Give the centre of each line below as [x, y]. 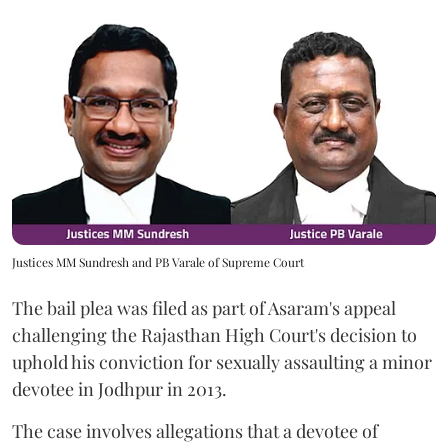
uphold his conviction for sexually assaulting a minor [222, 361]
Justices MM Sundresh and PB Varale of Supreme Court [158, 261]
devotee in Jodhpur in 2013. [119, 388]
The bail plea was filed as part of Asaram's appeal [204, 307]
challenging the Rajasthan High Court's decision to [214, 334]
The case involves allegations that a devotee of [195, 430]
